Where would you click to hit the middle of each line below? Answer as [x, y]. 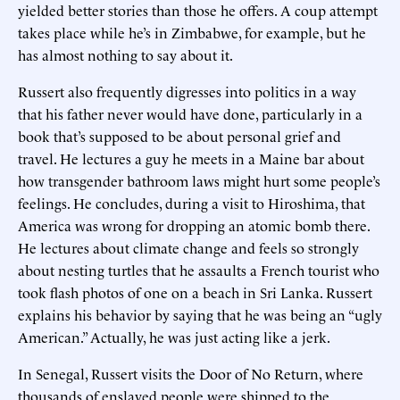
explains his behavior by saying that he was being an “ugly [200, 314]
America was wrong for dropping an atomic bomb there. [194, 225]
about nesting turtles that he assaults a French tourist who [199, 269]
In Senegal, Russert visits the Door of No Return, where [191, 373]
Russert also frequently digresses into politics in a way [187, 91]
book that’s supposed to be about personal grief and [179, 135]
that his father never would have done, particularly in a [190, 113]
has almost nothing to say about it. [125, 54]
